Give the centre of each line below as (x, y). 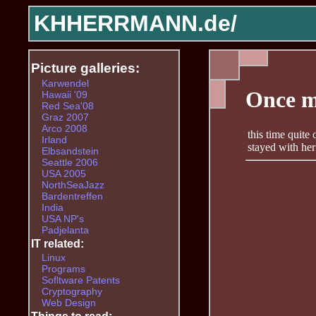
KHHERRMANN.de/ (135, 23)
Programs (63, 268)
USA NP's (62, 218)
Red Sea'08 (67, 105)
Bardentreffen (72, 196)
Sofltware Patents (80, 280)
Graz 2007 (65, 117)
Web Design (68, 302)
